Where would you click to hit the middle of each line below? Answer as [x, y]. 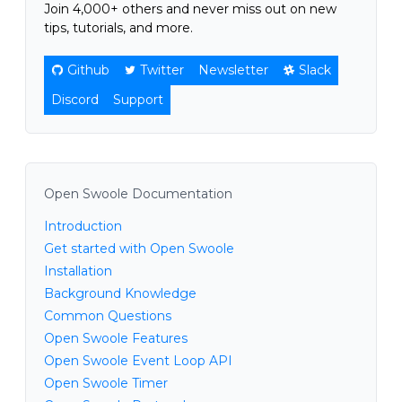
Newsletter [233, 70]
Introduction [83, 226]
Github [88, 70]
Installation [78, 271]
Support [138, 99]
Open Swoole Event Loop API [138, 360]
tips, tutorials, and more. [118, 27]
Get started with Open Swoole [139, 248]
